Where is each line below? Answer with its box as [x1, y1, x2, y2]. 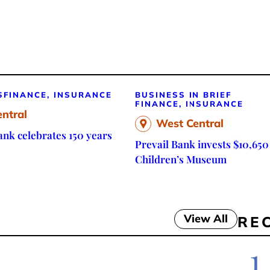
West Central [156, 116, 224, 130]
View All [183, 212, 228, 226]
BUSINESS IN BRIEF [135, 89, 233, 99]
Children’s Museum [135, 152, 227, 166]
